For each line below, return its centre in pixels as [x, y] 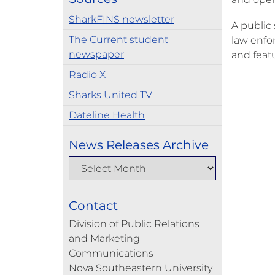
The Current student [118, 40]
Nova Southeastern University [141, 268]
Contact [93, 206]
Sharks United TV [110, 95]
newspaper [96, 54]
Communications [111, 253]
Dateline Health [107, 115]
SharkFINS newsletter [122, 19]
